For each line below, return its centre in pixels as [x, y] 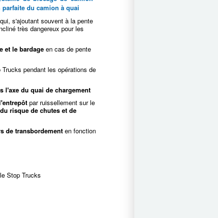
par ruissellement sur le [61, 102]
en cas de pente [68, 49]
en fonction [80, 130]
